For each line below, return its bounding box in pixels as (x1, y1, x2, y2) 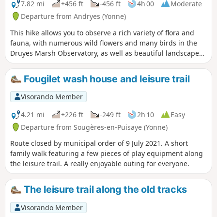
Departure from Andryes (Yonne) (21, 11, 126, 21)
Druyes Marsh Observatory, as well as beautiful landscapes (10, 48, 202, 58)
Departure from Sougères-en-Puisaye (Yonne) (21, 122, 168, 132)
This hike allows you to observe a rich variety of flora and (10, 28, 194, 37)
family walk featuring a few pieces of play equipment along (10, 149, 203, 158)
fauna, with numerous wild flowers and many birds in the (10, 38, 197, 47)
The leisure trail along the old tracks (21, 184, 187, 196)
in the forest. (10, 58, 52, 68)
